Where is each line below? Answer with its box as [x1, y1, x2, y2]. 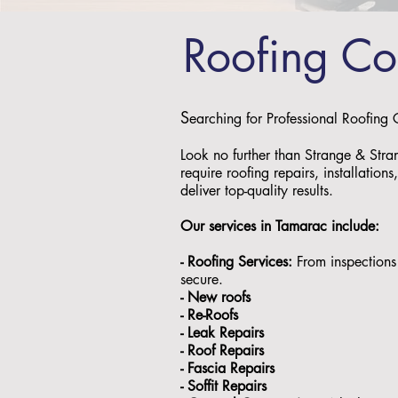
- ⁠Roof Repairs [180, 341, 268, 360]
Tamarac [275, 217, 327, 235]
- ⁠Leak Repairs [180, 323, 268, 342]
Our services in [180, 217, 275, 235]
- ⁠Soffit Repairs [180, 377, 275, 395]
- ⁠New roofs [180, 288, 255, 306]
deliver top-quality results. [180, 181, 338, 200]
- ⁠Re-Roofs [180, 306, 243, 324]
